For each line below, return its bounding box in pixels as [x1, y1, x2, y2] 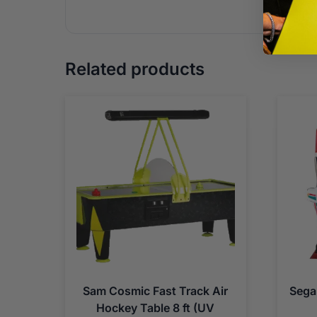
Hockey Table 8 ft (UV [96, 301, 215, 316]
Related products [65, 58, 204, 79]
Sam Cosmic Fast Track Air [83, 284, 229, 299]
